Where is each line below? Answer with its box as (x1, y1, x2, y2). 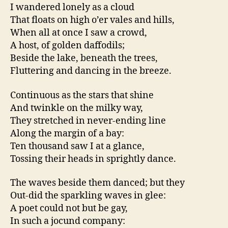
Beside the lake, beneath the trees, (10, 52, 158, 65)
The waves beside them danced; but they (10, 177, 185, 189)
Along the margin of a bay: (10, 127, 124, 139)
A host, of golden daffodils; (10, 40, 125, 52)
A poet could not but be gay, (10, 203, 128, 215)
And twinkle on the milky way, (10, 102, 143, 114)
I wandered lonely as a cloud (10, 2, 134, 14)
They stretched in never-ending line (10, 115, 166, 127)
